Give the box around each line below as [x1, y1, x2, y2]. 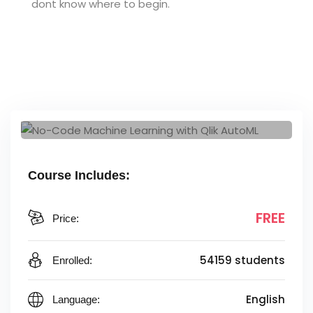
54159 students [200, 253, 285, 268]
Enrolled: [52, 254, 92, 267]
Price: [52, 212, 79, 224]
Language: [52, 293, 100, 306]
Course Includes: [28, 168, 130, 183]
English [246, 292, 285, 307]
